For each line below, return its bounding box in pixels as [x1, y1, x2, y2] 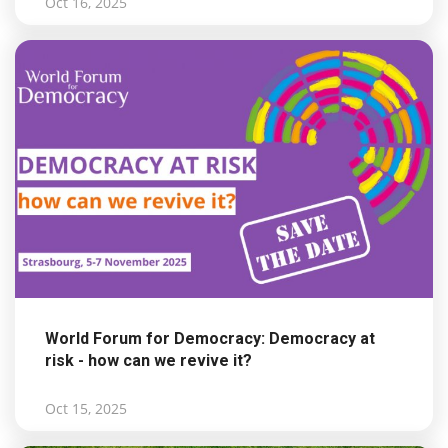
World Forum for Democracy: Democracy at [45, 329, 375, 349]
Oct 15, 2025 [45, 399, 127, 419]
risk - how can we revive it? [45, 351, 252, 371]
